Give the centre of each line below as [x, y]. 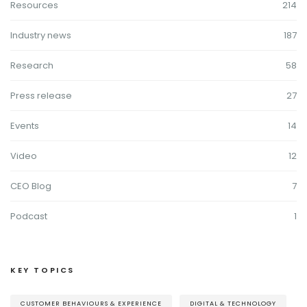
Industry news [41, 35]
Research [32, 65]
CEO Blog [31, 186]
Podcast [29, 216]
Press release [41, 95]
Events [25, 125]
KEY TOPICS [42, 270]
